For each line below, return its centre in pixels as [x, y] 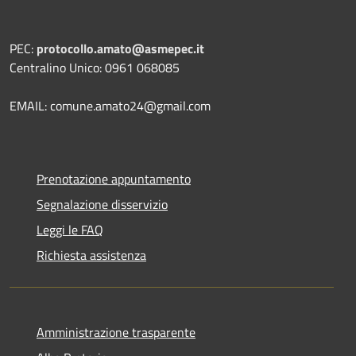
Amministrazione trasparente [116, 332]
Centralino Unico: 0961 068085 [95, 67]
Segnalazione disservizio [102, 204]
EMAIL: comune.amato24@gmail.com [110, 105]
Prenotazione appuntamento [114, 178]
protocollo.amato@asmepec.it [120, 48]
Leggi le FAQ [70, 229]
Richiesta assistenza [91, 255]
